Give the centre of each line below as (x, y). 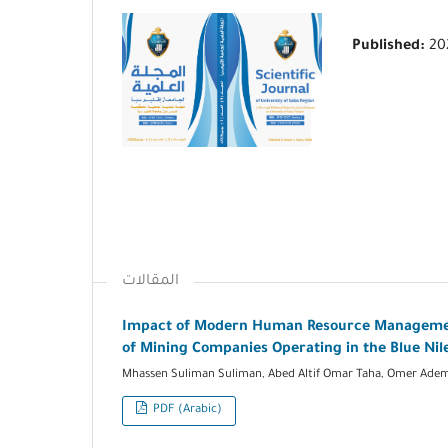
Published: (390, 47)
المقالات (150, 281)
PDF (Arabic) (186, 410)
